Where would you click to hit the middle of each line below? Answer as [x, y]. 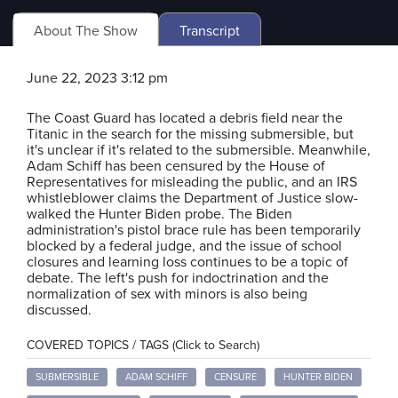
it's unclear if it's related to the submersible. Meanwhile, [199, 150]
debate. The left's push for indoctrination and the [178, 278]
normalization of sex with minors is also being [167, 294]
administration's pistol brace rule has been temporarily [194, 230]
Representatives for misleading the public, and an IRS [192, 182]
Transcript [210, 31]
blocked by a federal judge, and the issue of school [184, 246]
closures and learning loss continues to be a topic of [187, 262]
